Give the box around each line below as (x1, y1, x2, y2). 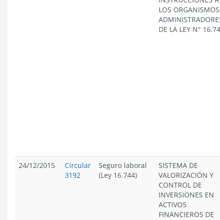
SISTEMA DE (159, 161, 198, 170)
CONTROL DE (159, 180, 202, 190)
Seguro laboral (99, 161, 147, 170)
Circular (65, 161, 91, 170)
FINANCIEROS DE (159, 210, 214, 219)
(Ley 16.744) (99, 170, 137, 180)
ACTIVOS (159, 200, 187, 209)
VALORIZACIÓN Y (159, 170, 214, 180)
